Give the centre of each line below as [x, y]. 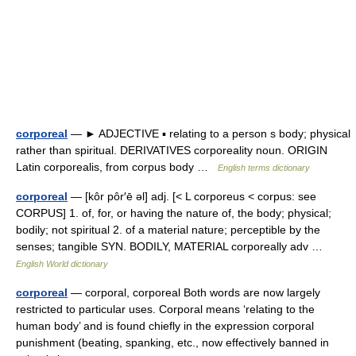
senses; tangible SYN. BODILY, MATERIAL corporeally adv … [172, 246]
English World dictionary [62, 264]
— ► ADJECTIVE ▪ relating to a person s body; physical [209, 133]
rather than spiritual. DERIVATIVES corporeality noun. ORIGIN [172, 150]
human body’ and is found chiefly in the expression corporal [165, 326]
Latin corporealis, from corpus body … [117, 167]
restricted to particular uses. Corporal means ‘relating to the [165, 309]
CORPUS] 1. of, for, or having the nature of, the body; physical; [174, 213]
